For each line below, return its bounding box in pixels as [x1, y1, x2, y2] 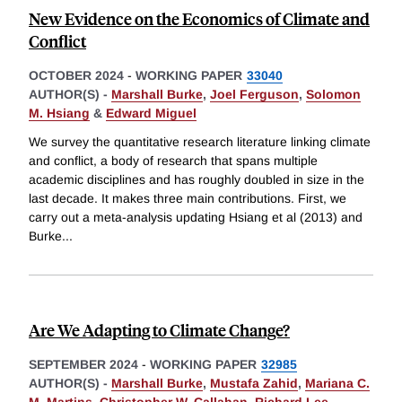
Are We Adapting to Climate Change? [29, 319, 290, 342]
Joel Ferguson [210, 87, 299, 102]
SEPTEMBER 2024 [29, 357, 138, 372]
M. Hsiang [29, 106, 90, 121]
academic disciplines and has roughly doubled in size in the [29, 172, 364, 188]
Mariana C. [305, 376, 370, 391]
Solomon [306, 87, 361, 102]
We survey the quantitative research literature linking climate [29, 135, 371, 150]
